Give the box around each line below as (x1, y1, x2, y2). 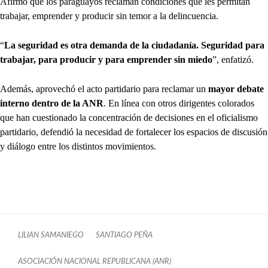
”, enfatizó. (212, 54, 254, 65)
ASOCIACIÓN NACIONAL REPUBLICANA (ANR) (18, 257, 171, 265)
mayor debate (208, 83, 264, 94)
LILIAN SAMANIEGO (18, 231, 84, 239)
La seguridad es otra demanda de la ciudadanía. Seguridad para (4, 39, 264, 50)
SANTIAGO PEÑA (96, 231, 153, 239)
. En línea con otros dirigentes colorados (103, 98, 254, 108)
